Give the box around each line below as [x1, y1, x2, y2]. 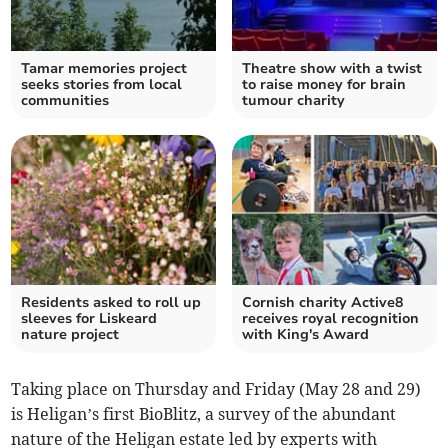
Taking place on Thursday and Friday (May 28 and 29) [11, 379, 422, 400]
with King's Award [242, 325, 369, 345]
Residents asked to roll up [21, 293, 202, 313]
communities [21, 91, 110, 111]
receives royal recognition [242, 309, 419, 329]
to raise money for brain [242, 75, 406, 95]
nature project [21, 325, 120, 345]
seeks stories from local [21, 75, 183, 95]
